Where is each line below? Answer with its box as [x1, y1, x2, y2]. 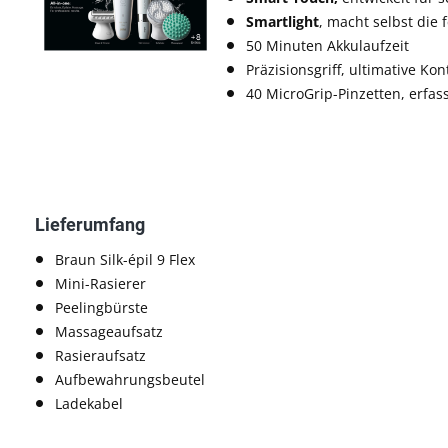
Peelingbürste [55, 297, 148, 317]
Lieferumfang [35, 213, 145, 235]
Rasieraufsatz [55, 345, 146, 365]
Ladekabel [55, 393, 123, 413]
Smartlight [246, 11, 320, 31]
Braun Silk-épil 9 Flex [55, 249, 195, 269]
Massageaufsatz [55, 321, 163, 341]
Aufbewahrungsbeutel [55, 369, 205, 389]
